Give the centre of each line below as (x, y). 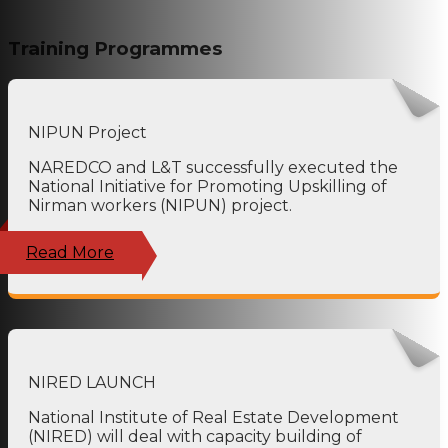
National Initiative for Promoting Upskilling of (207, 186)
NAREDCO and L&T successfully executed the (213, 167)
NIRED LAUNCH (92, 382)
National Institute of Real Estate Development (213, 417)
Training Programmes (115, 49)
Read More (70, 252)
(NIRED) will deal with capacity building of (195, 436)
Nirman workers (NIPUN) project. (160, 205)
